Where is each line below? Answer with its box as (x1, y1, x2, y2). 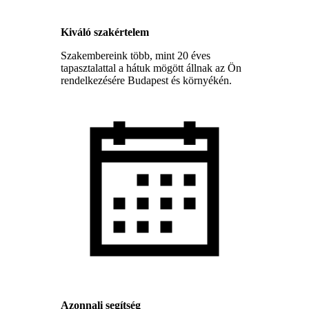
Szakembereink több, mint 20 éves (61, 49, 210, 61)
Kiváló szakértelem (61, 26, 149, 38)
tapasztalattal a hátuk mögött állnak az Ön (61, 61, 241, 74)
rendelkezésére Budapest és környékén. (61, 74, 232, 86)
